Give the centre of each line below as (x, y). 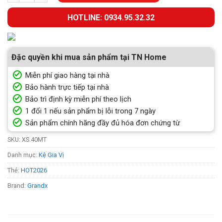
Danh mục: (23, 155)
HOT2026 (34, 170)
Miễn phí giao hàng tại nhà (67, 76)
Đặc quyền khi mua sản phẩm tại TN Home (89, 57)
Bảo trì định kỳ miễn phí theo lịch (78, 99)
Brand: (17, 186)
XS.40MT (34, 140)
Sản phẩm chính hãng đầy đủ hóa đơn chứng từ (103, 123)
